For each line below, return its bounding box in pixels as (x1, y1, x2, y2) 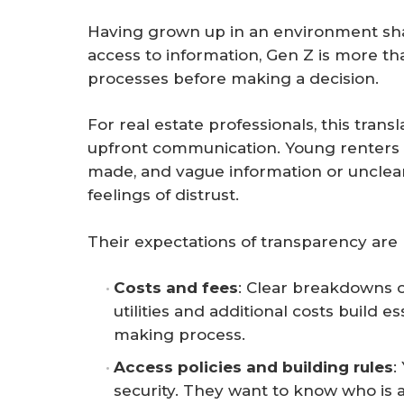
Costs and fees (114, 279, 238, 298)
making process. (114, 326, 245, 344)
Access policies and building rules (114, 358, 393, 377)
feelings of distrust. (87, 186, 239, 205)
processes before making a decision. (87, 69, 379, 87)
